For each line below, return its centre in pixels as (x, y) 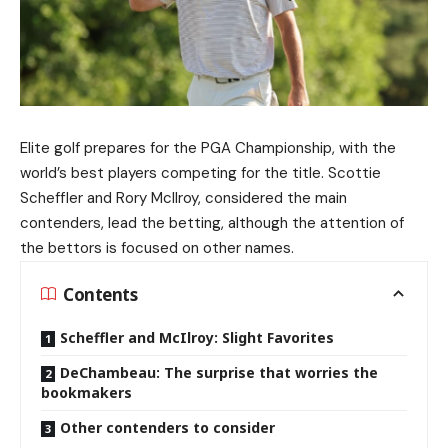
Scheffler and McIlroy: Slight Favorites (197, 338)
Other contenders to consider (167, 428)
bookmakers (86, 393)
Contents (100, 294)
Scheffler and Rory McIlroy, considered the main (183, 198)
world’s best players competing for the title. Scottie (200, 173)
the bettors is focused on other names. (157, 248)
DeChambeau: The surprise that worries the (219, 373)
